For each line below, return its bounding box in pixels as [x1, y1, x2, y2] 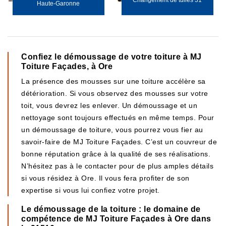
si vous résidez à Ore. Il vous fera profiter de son [21, 174, 190, 182]
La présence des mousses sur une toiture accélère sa [21, 77, 206, 85]
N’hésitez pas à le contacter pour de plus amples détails [21, 162, 213, 170]
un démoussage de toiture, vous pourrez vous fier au [21, 126, 203, 134]
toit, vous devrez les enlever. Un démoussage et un [21, 101, 197, 109]
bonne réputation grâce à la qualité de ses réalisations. [21, 150, 210, 158]
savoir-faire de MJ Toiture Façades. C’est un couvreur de [21, 138, 217, 146]
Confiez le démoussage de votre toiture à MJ [21, 52, 202, 61]
